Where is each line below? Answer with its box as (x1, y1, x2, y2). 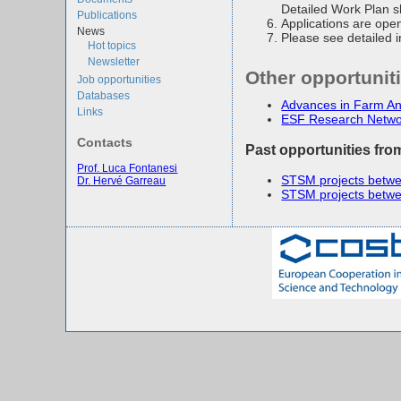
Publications (77, 8, 138, 21)
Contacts (77, 135, 133, 150)
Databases (77, 89, 131, 102)
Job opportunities (77, 73, 162, 86)
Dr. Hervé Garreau (77, 174, 166, 187)
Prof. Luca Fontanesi (77, 161, 178, 175)
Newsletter (88, 55, 141, 68)
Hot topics (88, 38, 137, 52)
